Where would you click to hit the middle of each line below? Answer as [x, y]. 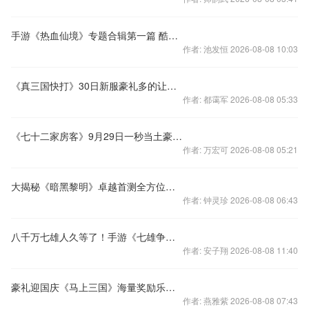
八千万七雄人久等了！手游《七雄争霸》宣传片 [170, 237]
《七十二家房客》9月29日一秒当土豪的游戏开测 [177, 136]
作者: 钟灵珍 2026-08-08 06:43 [240, 200]
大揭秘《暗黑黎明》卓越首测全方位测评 [170, 186]
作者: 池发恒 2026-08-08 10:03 [240, 49]
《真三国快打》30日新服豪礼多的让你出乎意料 [172, 86]
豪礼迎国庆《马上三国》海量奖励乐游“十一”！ [170, 287]
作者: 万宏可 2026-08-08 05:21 [240, 149]
